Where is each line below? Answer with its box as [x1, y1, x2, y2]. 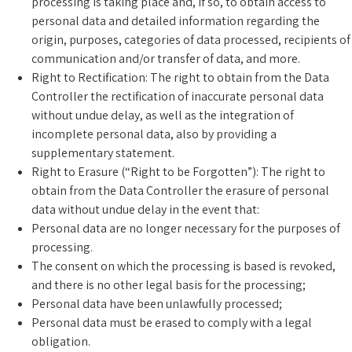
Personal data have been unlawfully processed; [31, 295, 282, 312]
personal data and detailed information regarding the [31, 12, 320, 29]
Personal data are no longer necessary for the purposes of [31, 219, 340, 236]
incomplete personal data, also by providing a [31, 125, 277, 142]
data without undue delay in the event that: [31, 200, 259, 218]
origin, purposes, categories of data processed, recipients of [31, 31, 350, 48]
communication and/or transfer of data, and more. [31, 49, 300, 67]
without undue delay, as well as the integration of [31, 106, 294, 123]
